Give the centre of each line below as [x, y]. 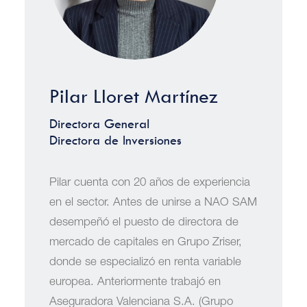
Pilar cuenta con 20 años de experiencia [150, 183]
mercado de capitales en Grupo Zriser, [146, 243]
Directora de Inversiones [115, 140]
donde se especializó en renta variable [145, 263]
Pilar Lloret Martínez [134, 96]
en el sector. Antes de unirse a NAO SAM [153, 203]
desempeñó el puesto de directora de [144, 223]
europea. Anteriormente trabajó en [135, 283]
